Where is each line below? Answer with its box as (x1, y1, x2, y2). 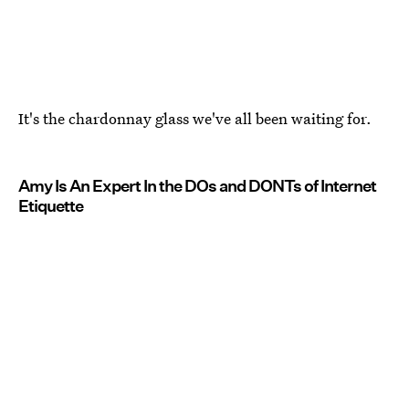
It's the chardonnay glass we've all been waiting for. (18, 108, 372, 130)
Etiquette (18, 196, 83, 216)
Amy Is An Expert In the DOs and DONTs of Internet (18, 176, 376, 196)
